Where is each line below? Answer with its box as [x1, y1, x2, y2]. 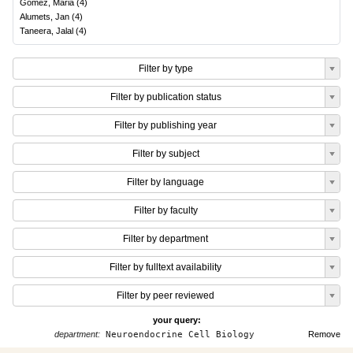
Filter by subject [132, 148, 199, 159]
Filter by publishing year [114, 120, 217, 131]
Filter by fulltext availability [110, 262, 221, 273]
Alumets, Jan [20, 12, 69, 21]
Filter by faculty [133, 205, 198, 216]
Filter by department [123, 233, 208, 244]
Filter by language [127, 176, 204, 188]
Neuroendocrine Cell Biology [99, 329, 255, 340]
